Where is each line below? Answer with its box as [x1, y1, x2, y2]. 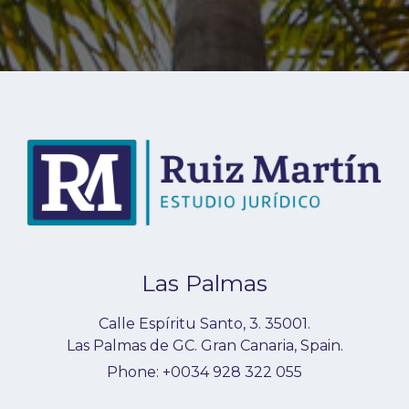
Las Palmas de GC [66, 336, 194, 354]
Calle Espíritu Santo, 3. [99, 314, 261, 332]
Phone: [107, 362, 163, 381]
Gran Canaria [200, 336, 294, 354]
